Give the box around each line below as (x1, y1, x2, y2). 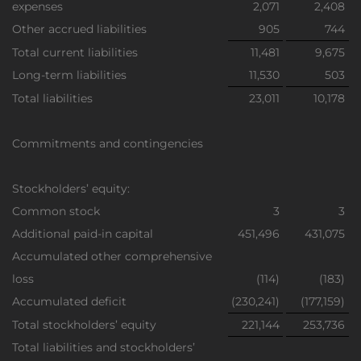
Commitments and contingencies (12, 136, 203, 151)
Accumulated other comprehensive (12, 249, 212, 263)
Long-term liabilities (12, 68, 127, 82)
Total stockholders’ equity (12, 317, 156, 332)
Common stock (12, 204, 100, 218)
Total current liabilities (12, 45, 138, 60)
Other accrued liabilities (12, 22, 147, 36)
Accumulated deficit (12, 294, 127, 309)
